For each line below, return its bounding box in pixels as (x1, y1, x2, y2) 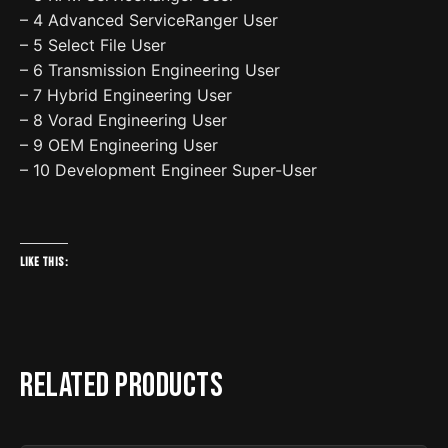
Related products (20, 366, 223, 407)
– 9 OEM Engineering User (20, 135, 218, 156)
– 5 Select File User (20, 35, 166, 56)
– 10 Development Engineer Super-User (20, 160, 317, 181)
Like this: (20, 255, 68, 271)
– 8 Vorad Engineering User (20, 110, 227, 131)
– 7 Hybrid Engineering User (20, 85, 232, 106)
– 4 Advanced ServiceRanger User (20, 10, 278, 31)
